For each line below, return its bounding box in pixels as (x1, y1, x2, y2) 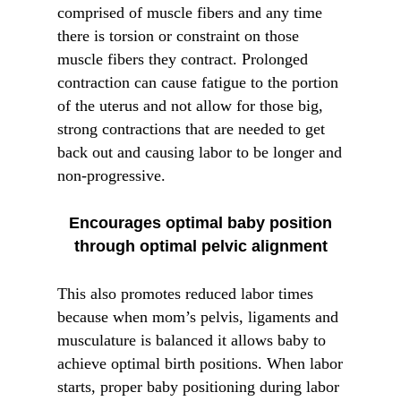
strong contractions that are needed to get (57, 120, 325, 138)
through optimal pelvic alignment (73, 237, 328, 255)
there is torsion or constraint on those (57, 27, 299, 45)
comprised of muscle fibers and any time (57, 4, 322, 21)
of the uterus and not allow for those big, (57, 97, 323, 115)
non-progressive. (57, 166, 166, 184)
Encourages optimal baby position (69, 214, 332, 232)
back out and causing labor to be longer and (57, 143, 342, 161)
